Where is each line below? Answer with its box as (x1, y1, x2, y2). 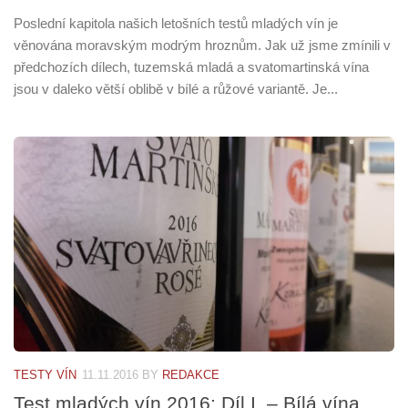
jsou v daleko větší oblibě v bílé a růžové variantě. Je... (14, 81, 338, 97)
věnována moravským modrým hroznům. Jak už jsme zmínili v (14, 37, 391, 54)
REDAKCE (162, 367, 219, 382)
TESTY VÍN (14, 367, 76, 382)
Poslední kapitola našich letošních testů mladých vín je (14, 15, 338, 32)
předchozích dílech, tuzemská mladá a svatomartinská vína (14, 59, 369, 76)
